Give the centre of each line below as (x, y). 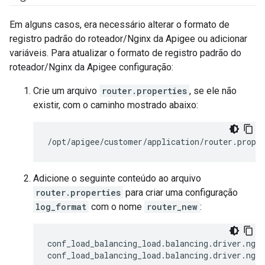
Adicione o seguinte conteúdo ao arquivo (117, 178)
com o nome (117, 207)
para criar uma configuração (180, 193)
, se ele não (213, 91)
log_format (61, 207)
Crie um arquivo (66, 91)
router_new (172, 207)
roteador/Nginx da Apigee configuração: (91, 67)
